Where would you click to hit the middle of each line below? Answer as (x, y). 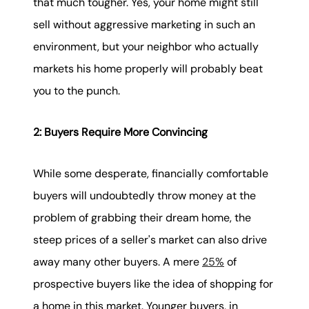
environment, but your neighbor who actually (146, 46)
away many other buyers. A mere (118, 262)
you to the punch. (77, 90)
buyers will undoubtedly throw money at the (144, 196)
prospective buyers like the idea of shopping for (153, 284)
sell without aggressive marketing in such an (144, 24)
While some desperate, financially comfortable (151, 174)
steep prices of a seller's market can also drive (150, 240)
